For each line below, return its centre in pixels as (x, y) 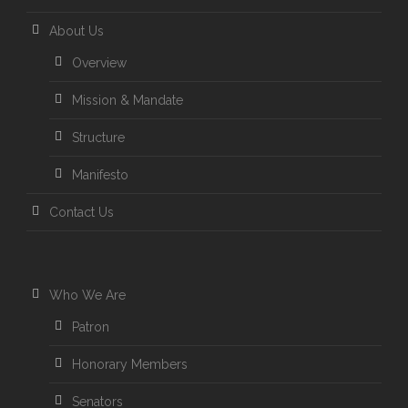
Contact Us (82, 212)
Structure (98, 138)
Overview (99, 63)
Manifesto (100, 175)
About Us (76, 31)
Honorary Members (130, 364)
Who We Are (87, 295)
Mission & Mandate (127, 100)
